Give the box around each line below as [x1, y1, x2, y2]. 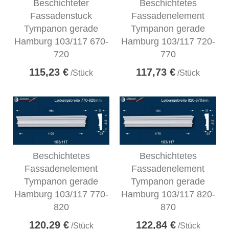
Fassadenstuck [30, 11, 92, 21]
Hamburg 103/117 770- [14, 189, 108, 200]
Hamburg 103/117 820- [121, 189, 215, 200]
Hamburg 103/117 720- [121, 36, 215, 47]
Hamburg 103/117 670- [14, 36, 108, 47]
